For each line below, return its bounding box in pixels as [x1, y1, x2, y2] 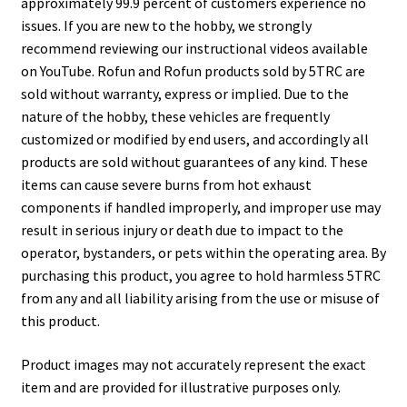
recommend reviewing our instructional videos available [20, 39, 368, 58]
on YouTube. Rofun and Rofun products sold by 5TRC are [20, 62, 365, 81]
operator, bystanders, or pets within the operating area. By [20, 243, 386, 263]
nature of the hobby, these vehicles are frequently [20, 107, 330, 126]
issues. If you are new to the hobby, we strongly [20, 16, 312, 35]
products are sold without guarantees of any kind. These [20, 153, 368, 172]
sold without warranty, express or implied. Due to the [20, 84, 349, 104]
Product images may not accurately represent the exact [20, 355, 366, 374]
